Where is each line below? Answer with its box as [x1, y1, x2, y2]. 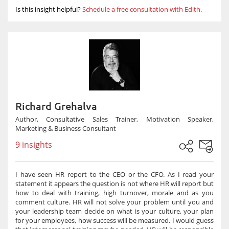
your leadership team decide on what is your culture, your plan [15, 207, 214, 216]
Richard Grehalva [15, 100, 97, 112]
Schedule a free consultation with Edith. [82, 5, 202, 14]
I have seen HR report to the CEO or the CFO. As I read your [15, 170, 214, 179]
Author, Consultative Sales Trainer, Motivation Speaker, [15, 114, 214, 124]
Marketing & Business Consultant [15, 124, 116, 133]
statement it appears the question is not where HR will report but [15, 179, 214, 188]
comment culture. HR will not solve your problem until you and [15, 197, 214, 207]
